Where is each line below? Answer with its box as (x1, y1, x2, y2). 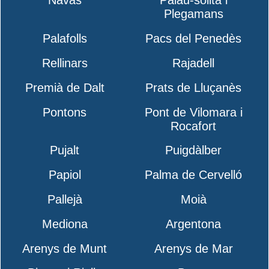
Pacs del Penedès (145, 32, 242, 46)
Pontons (43, 105, 87, 119)
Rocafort (171, 119, 217, 133)
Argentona (166, 217, 222, 231)
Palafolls (42, 32, 87, 46)
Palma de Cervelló (145, 168, 243, 182)
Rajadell (172, 56, 215, 70)
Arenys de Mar (154, 241, 233, 255)
